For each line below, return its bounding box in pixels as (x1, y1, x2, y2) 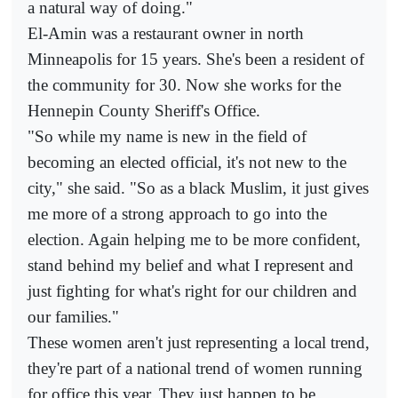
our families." (28, 306, 119, 326)
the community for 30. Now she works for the (28, 75, 341, 94)
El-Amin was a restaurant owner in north (28, 23, 304, 43)
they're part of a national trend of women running (28, 358, 362, 378)
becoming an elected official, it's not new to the (28, 152, 346, 171)
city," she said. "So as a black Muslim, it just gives (28, 178, 369, 197)
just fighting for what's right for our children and (28, 281, 357, 300)
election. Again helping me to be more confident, (28, 229, 361, 249)
